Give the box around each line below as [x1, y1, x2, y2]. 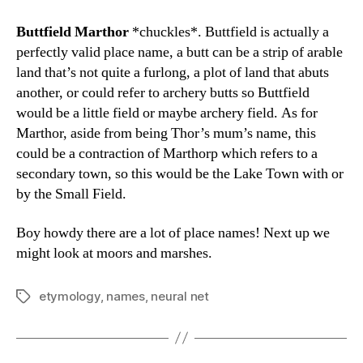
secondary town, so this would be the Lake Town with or [16, 164, 344, 183]
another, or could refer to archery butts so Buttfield [16, 83, 310, 102]
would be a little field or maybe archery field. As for [16, 104, 318, 122]
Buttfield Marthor [16, 23, 129, 41]
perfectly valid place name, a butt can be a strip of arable [16, 43, 343, 62]
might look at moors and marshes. [16, 243, 212, 263]
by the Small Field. [16, 185, 126, 203]
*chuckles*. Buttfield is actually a [129, 23, 329, 41]
